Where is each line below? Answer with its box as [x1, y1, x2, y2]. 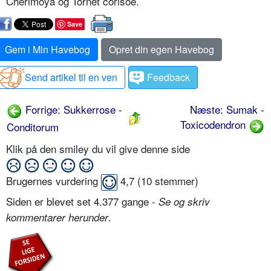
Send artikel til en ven [25, 70, 117, 85]
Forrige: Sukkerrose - [22, 102, 122, 117]
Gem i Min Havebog [5, 42, 90, 57]
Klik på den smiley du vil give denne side [6, 141, 193, 157]
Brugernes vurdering [6, 173, 101, 189]
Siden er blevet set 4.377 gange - [6, 194, 158, 209]
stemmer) [152, 173, 198, 189]
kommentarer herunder [6, 210, 108, 225]
